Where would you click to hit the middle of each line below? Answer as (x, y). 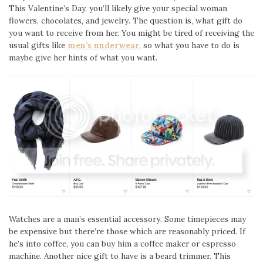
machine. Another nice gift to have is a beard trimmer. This (120, 256)
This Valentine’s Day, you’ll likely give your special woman (118, 9)
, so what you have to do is (189, 45)
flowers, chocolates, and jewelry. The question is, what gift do (126, 21)
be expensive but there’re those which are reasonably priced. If (127, 231)
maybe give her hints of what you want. (83, 58)
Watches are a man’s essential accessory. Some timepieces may (127, 219)
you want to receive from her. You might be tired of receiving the (131, 33)
